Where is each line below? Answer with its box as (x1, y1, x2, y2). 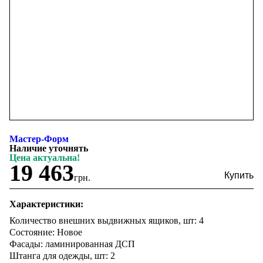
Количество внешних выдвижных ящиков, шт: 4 (9, 215, 204, 225)
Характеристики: (9, 199, 83, 209)
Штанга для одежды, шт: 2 (9, 251, 115, 261)
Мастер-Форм (9, 134, 69, 144)
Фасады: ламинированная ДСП (9, 239, 135, 249)
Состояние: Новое (9, 227, 82, 237)
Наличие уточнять (9, 143, 88, 153)
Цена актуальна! (9, 153, 80, 163)
